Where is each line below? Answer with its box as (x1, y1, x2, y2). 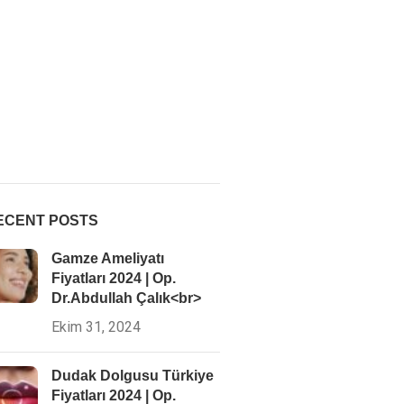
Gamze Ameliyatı (50, 250, 164, 266)
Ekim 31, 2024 (50, 317, 141, 335)
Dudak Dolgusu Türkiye (50, 367, 214, 383)
